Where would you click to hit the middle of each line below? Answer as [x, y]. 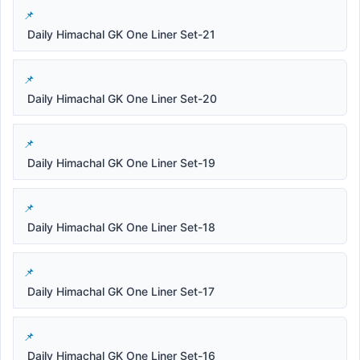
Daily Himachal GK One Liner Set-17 [121, 291]
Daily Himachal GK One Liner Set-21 [121, 34]
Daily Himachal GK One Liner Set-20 [122, 98]
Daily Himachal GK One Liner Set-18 [121, 227]
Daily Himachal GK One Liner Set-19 [121, 162]
